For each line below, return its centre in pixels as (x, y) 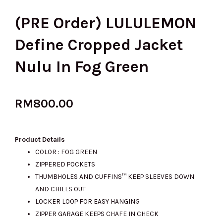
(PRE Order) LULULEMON (106, 23)
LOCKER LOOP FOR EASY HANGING (88, 201)
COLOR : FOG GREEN (66, 152)
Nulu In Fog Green (82, 67)
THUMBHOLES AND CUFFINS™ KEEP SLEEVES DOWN (115, 177)
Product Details (40, 139)
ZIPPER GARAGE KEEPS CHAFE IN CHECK (97, 214)
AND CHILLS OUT (61, 189)
